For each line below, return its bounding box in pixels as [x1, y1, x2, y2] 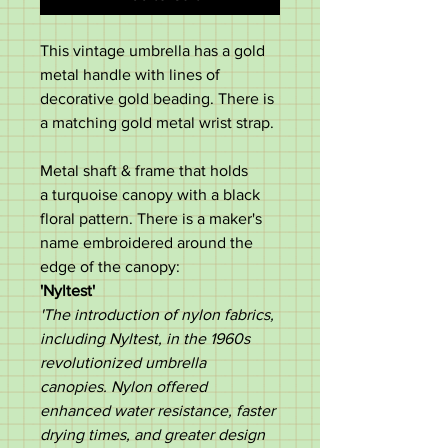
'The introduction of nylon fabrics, [40, 306, 274, 323]
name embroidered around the [40, 234, 253, 251]
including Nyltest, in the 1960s [40, 330, 250, 347]
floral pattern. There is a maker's [40, 210, 262, 227]
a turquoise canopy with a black [40, 186, 260, 203]
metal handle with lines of [40, 66, 220, 83]
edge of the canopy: [40, 258, 180, 275]
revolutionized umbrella [40, 354, 206, 371]
